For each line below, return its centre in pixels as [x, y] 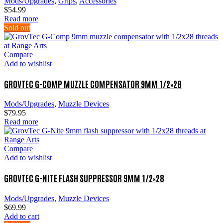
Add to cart [22, 216]
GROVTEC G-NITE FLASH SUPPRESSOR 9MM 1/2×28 [84, 178]
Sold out [17, 28]
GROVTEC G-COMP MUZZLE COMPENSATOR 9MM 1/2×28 [93, 83]
